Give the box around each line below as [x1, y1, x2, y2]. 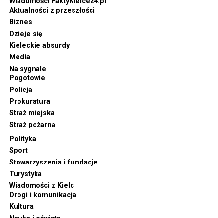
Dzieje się [9, 29, 42, 38]
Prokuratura [9, 97, 50, 106]
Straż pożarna [9, 120, 55, 129]
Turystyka [9, 169, 42, 178]
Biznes [9, 18, 32, 26]
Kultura [9, 202, 34, 211]
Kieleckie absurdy [9, 41, 70, 50]
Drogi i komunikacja [9, 190, 76, 199]
